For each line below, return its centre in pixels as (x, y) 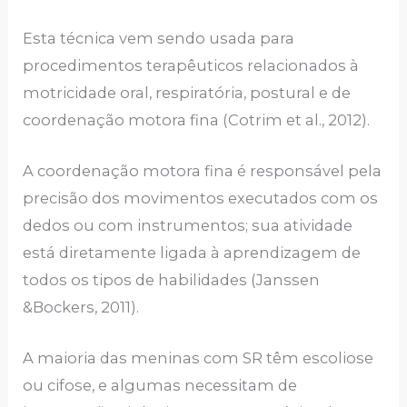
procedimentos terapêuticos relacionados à (191, 65)
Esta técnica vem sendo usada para (159, 38)
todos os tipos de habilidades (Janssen (172, 280)
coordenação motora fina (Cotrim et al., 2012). (197, 119)
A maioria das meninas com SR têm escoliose (199, 358)
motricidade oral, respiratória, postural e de (187, 92)
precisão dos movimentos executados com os (201, 199)
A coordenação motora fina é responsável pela (203, 171)
